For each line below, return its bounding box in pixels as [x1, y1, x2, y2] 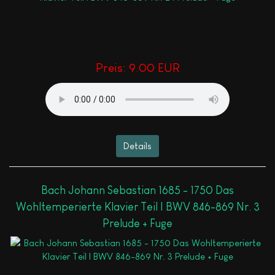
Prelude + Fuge [103, 217, 172, 230]
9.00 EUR [128, 61, 180, 75]
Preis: [95, 61, 129, 75]
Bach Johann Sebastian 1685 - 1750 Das [41, 184, 234, 196]
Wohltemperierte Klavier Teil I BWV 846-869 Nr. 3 [15, 200, 260, 213]
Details [123, 140, 152, 151]
